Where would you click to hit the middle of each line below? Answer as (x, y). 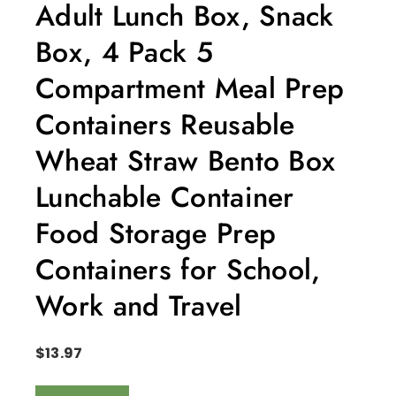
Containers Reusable (165, 124)
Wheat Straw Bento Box (186, 160)
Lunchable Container (165, 197)
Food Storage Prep (156, 233)
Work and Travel (139, 305)
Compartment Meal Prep (190, 88)
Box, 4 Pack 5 (124, 52)
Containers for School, (178, 269)
